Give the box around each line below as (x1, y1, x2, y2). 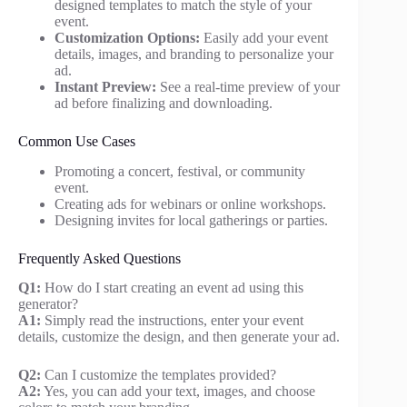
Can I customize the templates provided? (41, 367, 276, 383)
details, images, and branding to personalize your (55, 45, 333, 62)
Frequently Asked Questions (18, 250, 181, 266)
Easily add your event (200, 29, 328, 45)
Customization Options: (55, 29, 200, 45)
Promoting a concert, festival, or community (55, 163, 305, 179)
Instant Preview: (55, 78, 156, 94)
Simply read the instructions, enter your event (41, 313, 303, 329)
